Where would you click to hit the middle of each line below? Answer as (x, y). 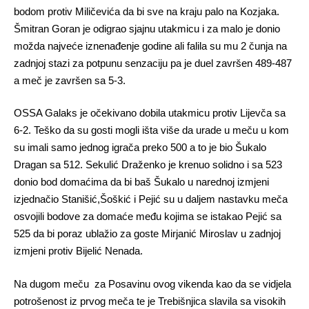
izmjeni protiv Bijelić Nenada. (78, 251)
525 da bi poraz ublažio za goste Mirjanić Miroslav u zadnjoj (147, 233)
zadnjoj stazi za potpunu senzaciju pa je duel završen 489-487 (153, 63)
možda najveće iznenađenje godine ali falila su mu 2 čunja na (150, 46)
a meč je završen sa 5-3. (70, 80)
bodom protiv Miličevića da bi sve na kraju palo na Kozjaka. (147, 11)
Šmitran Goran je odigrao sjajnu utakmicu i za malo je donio (147, 28)
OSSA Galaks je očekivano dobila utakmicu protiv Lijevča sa (150, 113)
